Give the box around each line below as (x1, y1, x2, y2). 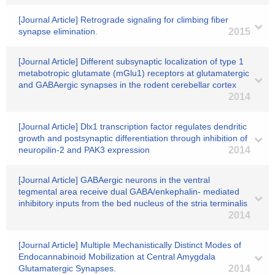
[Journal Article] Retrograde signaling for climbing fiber (18, 15, 228, 25)
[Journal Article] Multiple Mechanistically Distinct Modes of (18, 240, 241, 250)
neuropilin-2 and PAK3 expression (18, 145, 150, 155)
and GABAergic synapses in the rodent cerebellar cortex (18, 80, 236, 90)
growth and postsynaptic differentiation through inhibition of (18, 133, 247, 143)
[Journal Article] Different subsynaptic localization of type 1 (18, 56, 244, 66)
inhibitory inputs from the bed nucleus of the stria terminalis (18, 198, 247, 208)
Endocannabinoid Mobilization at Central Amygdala (18, 252, 215, 261)
